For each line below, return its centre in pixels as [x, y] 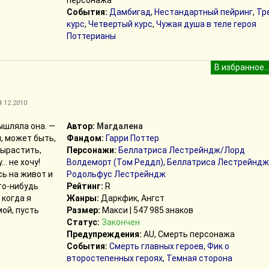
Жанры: [83, 198]
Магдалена [119, 126]
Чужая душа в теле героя [206, 24]
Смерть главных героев [156, 246]
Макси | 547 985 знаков [147, 210]
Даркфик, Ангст [131, 198]
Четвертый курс [120, 24]
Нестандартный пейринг [203, 12]
